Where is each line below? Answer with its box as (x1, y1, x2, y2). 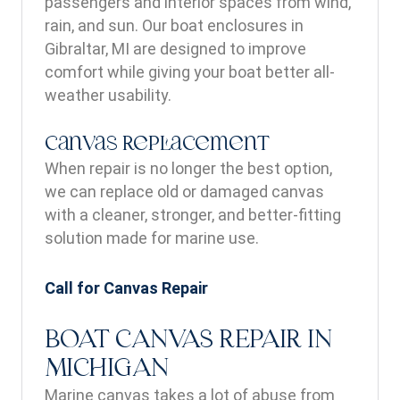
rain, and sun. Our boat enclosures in (45, 16, 304, 35)
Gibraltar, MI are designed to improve (45, 39, 306, 58)
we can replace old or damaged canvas (45, 182, 324, 201)
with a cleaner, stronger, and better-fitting (45, 205, 341, 224)
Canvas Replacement (45, 135, 270, 155)
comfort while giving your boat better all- (45, 62, 335, 81)
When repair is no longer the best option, (45, 159, 332, 178)
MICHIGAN (45, 357, 169, 382)
